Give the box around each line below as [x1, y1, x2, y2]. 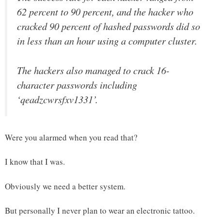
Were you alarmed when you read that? [5, 131, 138, 143]
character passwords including [17, 77, 137, 92]
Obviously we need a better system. [5, 180, 125, 192]
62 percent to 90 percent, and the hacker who [17, 5, 193, 19]
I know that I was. [5, 156, 65, 168]
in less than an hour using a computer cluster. [17, 34, 197, 48]
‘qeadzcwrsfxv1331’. [17, 92, 98, 106]
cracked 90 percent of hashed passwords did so [17, 19, 200, 33]
